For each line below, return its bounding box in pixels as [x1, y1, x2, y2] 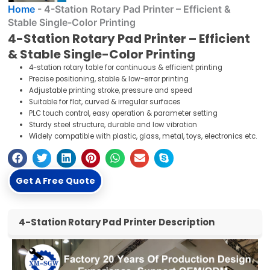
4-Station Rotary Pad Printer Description [19, 216, 215, 229]
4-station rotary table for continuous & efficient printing [29, 63, 223, 73]
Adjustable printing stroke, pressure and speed [29, 86, 193, 96]
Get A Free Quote [16, 175, 96, 187]
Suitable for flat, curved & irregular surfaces [29, 97, 181, 107]
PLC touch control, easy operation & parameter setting [29, 108, 218, 119]
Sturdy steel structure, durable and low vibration [29, 120, 198, 130]
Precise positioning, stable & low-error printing [29, 74, 189, 84]
